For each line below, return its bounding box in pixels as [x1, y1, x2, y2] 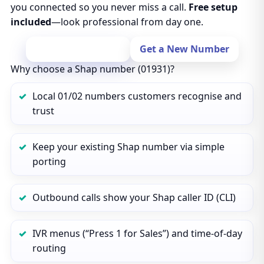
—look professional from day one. [51, 15, 203, 28]
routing [32, 242, 66, 255]
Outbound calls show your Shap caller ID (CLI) [32, 191, 236, 204]
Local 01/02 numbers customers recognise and [32, 90, 242, 103]
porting [32, 155, 66, 168]
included [10, 15, 51, 28]
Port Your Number [35, 42, 121, 55]
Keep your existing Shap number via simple [32, 140, 225, 153]
